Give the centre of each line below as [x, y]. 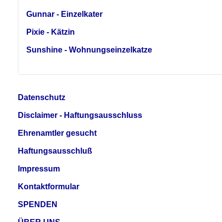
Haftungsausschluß [55, 151]
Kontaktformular [49, 186]
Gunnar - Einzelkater [64, 14]
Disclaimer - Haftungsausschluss [80, 115]
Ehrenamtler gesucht [57, 133]
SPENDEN [38, 204]
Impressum [39, 168]
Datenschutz [42, 97]
